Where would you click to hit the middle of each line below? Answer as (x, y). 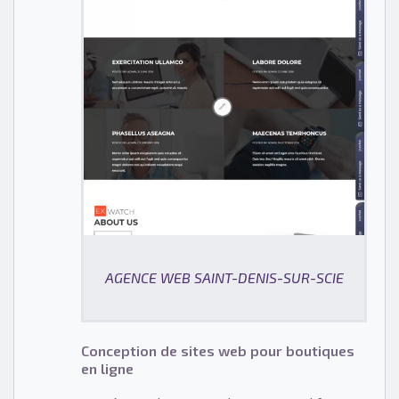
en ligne (107, 369)
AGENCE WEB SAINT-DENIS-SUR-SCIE (224, 278)
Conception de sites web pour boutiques (218, 351)
